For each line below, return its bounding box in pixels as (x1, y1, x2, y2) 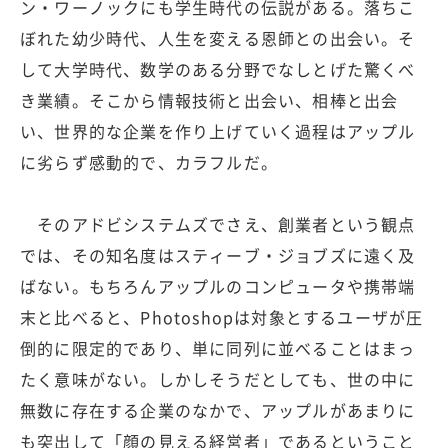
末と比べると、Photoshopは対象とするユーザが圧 (20, 305, 424, 330)
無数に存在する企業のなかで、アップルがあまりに (20, 398, 416, 423)
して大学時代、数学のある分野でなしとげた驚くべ (20, 57, 416, 82)
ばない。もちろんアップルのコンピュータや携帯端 (20, 274, 416, 299)
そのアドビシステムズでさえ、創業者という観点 (20, 212, 416, 237)
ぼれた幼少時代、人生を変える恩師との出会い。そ (20, 26, 416, 51)
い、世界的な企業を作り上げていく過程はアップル (20, 119, 416, 144)
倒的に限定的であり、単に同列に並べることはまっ (20, 336, 416, 361)
